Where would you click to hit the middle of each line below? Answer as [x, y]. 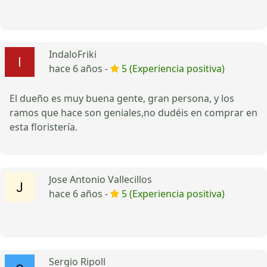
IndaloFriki [73, 54]
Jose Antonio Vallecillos [100, 179]
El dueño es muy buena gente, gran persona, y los [122, 98]
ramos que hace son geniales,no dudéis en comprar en [133, 112]
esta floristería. [44, 127]
